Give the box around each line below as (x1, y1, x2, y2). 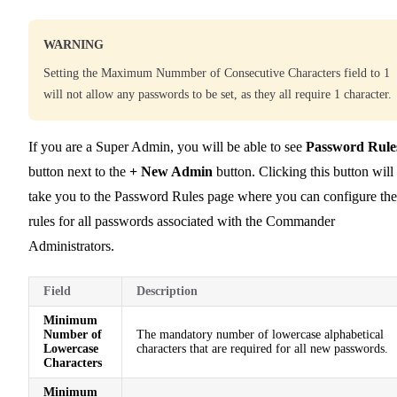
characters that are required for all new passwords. (136, 341, 388, 355)
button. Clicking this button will (213, 163, 393, 179)
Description (136, 284, 198, 298)
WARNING (43, 37, 104, 51)
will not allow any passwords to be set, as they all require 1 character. (43, 87, 392, 101)
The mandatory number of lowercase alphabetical (136, 327, 384, 341)
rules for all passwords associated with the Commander (28, 213, 335, 229)
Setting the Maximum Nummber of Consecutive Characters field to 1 (43, 66, 390, 80)
